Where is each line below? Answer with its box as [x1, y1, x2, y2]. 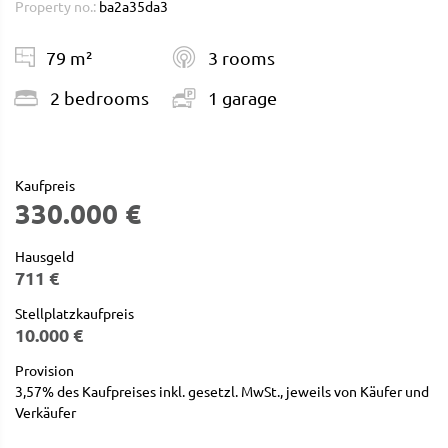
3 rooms [204, 47, 275, 68]
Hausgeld [15, 246, 74, 265]
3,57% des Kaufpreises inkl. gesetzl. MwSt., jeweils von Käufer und [15, 381, 429, 400]
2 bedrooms [46, 87, 149, 109]
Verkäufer [15, 402, 76, 421]
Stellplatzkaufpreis [15, 303, 134, 322]
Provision [15, 360, 74, 379]
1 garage [204, 87, 277, 109]
